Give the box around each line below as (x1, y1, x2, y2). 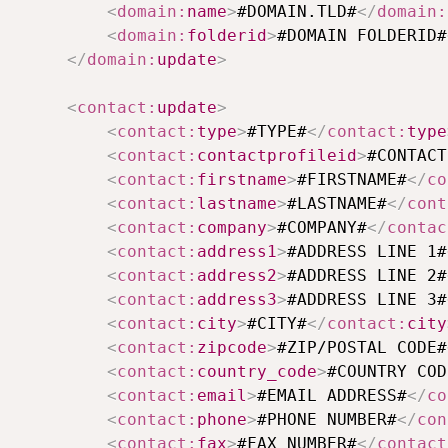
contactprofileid (197, 146, 357, 166)
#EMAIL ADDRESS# (257, 386, 407, 406)
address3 (197, 290, 277, 310)
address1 (197, 242, 277, 262)
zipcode (197, 338, 267, 358)
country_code (197, 362, 317, 382)
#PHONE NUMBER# (257, 410, 397, 430)
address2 (197, 266, 277, 286)
